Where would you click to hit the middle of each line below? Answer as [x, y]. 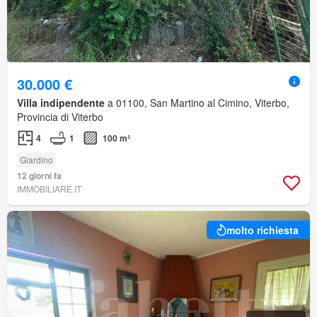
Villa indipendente [61, 103]
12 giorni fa [39, 176]
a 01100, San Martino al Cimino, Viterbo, [197, 103]
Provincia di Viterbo [60, 117]
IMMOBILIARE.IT [49, 189]
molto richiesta [263, 230]
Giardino [36, 160]
